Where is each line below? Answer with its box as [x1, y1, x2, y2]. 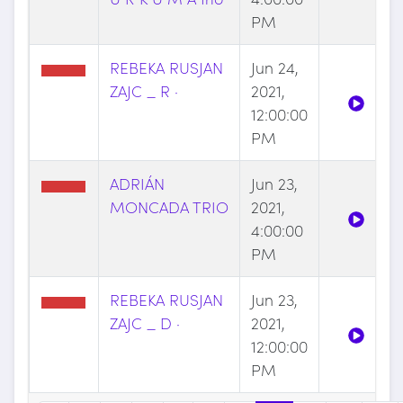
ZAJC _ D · [109, 311, 180, 335]
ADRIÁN [109, 172, 165, 195]
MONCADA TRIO [109, 195, 228, 219]
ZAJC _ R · [109, 79, 178, 103]
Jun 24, [250, 56, 299, 79]
